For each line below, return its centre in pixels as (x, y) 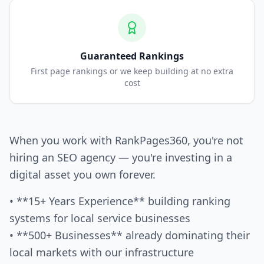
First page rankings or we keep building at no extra (132, 71)
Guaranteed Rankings (132, 56)
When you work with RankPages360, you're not (126, 140)
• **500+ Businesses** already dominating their (130, 235)
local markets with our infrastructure (102, 252)
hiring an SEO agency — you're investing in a (121, 157)
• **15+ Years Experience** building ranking (120, 201)
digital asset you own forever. (82, 174)
